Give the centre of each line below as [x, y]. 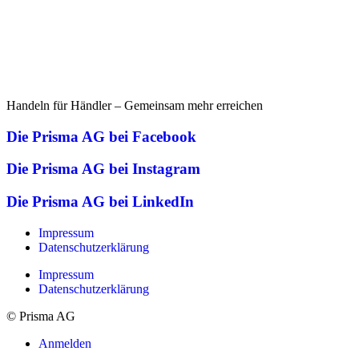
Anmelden [65, 343]
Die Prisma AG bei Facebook [101, 136]
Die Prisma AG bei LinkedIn [100, 202]
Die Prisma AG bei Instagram [103, 169]
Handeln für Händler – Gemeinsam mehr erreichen [135, 105]
